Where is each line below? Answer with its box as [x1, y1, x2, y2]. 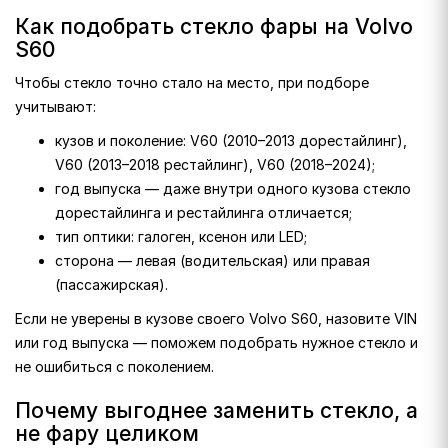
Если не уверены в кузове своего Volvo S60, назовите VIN [15, 310, 417, 327]
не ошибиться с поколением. [15, 358, 214, 375]
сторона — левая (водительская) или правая [55, 252, 370, 269]
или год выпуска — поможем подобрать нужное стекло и [15, 334, 418, 351]
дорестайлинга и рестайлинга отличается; [55, 204, 352, 221]
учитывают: [15, 98, 96, 115]
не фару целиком [15, 421, 199, 446]
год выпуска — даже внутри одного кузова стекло [55, 180, 411, 197]
